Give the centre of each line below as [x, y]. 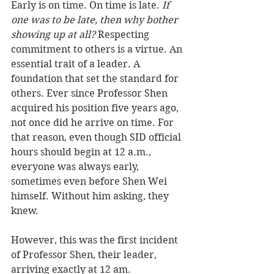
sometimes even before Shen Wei [90, 182]
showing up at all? [54, 35]
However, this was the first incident [96, 240]
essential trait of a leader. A [77, 64]
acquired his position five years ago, [96, 108]
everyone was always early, [76, 167]
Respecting [125, 35]
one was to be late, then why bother [96, 20]
